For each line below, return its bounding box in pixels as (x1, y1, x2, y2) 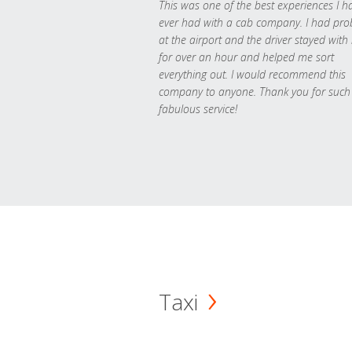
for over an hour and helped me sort (159, 49, 334, 64)
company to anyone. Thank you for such (159, 83, 350, 99)
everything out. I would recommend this (159, 66, 346, 82)
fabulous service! (159, 101, 237, 116)
